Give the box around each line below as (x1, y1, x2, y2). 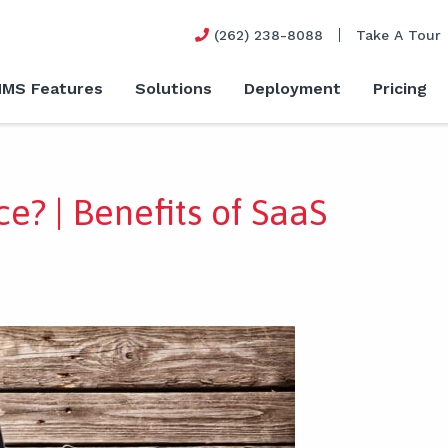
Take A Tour (356, 26, 441, 43)
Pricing (373, 79, 427, 99)
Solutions (135, 79, 212, 99)
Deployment (244, 79, 341, 99)
